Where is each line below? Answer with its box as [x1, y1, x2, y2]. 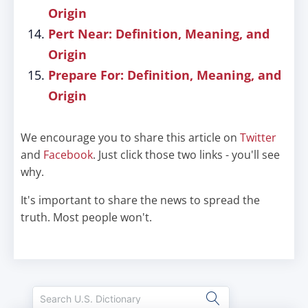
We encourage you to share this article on [21, 130, 240, 145]
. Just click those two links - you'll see [93, 147, 280, 162]
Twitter [240, 130, 276, 145]
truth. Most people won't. [21, 210, 152, 225]
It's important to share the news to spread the [21, 192, 260, 208]
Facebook [43, 147, 93, 162]
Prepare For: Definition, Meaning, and [48, 67, 281, 83]
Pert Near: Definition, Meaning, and [48, 25, 269, 42]
